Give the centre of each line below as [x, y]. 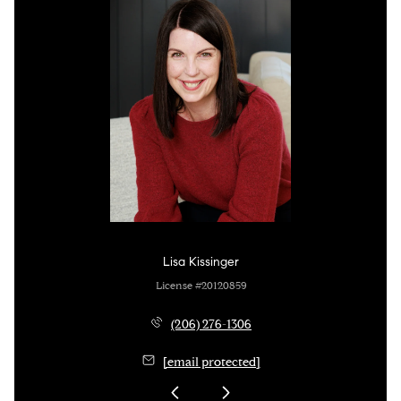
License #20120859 [200, 286]
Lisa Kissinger [200, 262]
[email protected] [211, 362]
